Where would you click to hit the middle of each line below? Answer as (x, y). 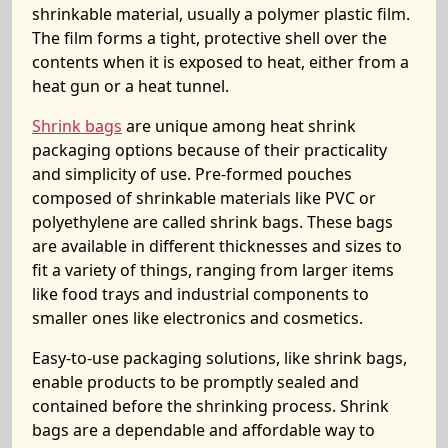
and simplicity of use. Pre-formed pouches (192, 174)
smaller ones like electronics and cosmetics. (197, 318)
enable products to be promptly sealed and (195, 382)
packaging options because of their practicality (209, 150)
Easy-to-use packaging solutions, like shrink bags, (219, 358)
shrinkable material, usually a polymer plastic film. (221, 14)
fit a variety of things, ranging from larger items (213, 270)
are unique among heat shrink (239, 126)
